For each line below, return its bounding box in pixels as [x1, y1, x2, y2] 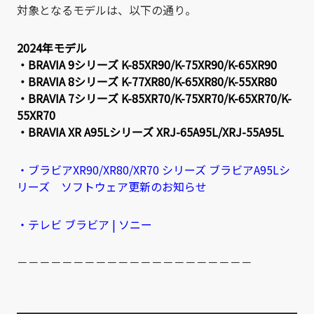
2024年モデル [17, 39, 87, 57]
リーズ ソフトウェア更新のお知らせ [17, 178, 207, 196]
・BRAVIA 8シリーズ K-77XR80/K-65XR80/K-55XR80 [17, 73, 277, 90]
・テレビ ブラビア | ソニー [17, 216, 152, 233]
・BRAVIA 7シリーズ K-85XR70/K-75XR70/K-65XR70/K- [17, 90, 292, 107]
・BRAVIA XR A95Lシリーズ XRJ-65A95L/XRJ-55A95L [17, 123, 284, 141]
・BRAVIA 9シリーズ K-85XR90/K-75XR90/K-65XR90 [17, 56, 277, 74]
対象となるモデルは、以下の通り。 [17, 1, 196, 19]
